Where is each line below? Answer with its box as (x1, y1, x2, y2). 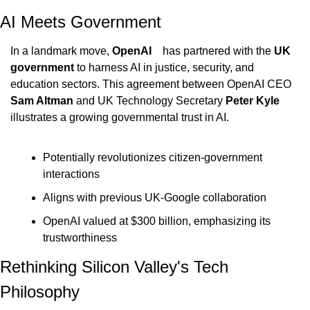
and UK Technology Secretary (76, 95, 226, 107)
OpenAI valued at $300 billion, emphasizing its (43, 215, 271, 227)
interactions (43, 168, 100, 180)
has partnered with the (163, 45, 274, 57)
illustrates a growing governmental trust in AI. (10, 111, 229, 123)
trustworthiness (43, 232, 117, 244)
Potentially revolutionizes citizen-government (43, 152, 262, 163)
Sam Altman (10, 95, 76, 107)
